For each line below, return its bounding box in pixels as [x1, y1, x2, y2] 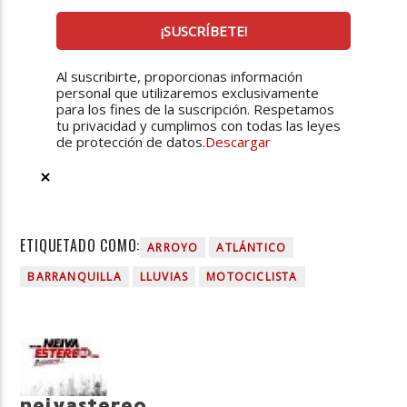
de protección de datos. [56, 132, 206, 151]
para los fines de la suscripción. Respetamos [56, 99, 335, 118]
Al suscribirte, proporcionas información [56, 66, 303, 85]
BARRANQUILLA [27, 268, 122, 284]
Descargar [205, 132, 272, 151]
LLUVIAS [139, 268, 189, 284]
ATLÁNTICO [216, 239, 287, 255]
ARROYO [147, 239, 199, 255]
